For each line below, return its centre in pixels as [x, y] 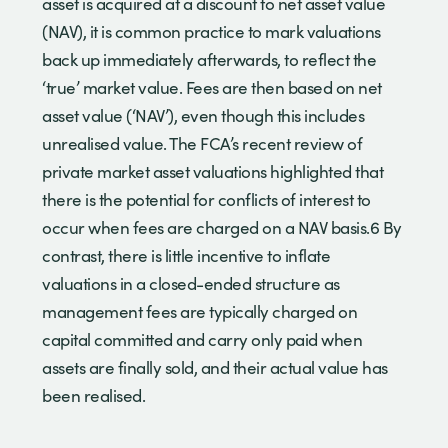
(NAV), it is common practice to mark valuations [211, 31]
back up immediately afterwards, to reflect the [209, 59]
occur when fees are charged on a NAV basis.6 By [222, 227]
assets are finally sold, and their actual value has [215, 367]
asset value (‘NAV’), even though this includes [203, 115]
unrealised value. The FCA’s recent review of [202, 143]
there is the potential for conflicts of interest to [206, 199]
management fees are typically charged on [199, 311]
